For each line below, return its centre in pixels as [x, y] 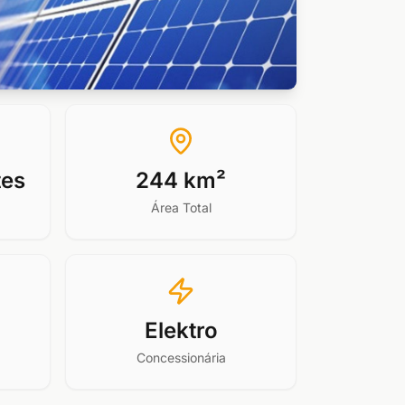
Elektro [181, 330]
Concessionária [181, 358]
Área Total [181, 207]
